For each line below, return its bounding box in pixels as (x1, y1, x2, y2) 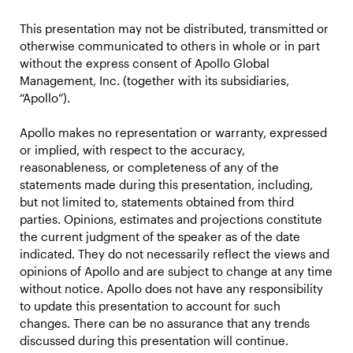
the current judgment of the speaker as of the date (20, 229, 301, 243)
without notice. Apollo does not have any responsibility (20, 281, 324, 295)
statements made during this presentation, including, (20, 176, 314, 191)
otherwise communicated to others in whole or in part (20, 38, 321, 53)
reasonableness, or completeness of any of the (20, 159, 280, 174)
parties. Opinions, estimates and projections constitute (20, 211, 323, 226)
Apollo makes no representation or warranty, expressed (20, 124, 328, 139)
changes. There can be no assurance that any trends (20, 315, 310, 330)
